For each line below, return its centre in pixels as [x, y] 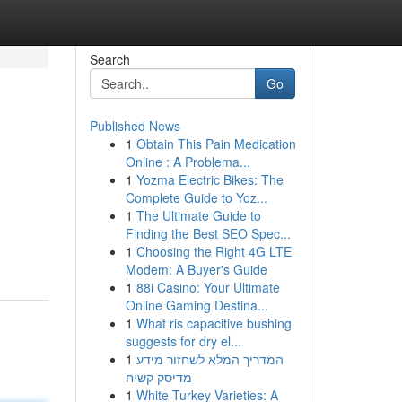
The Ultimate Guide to [198, 215]
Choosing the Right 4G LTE [214, 251]
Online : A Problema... [188, 162]
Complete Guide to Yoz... [196, 197]
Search [109, 59]
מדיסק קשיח [158, 377]
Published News [135, 126]
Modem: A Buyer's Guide [196, 269]
